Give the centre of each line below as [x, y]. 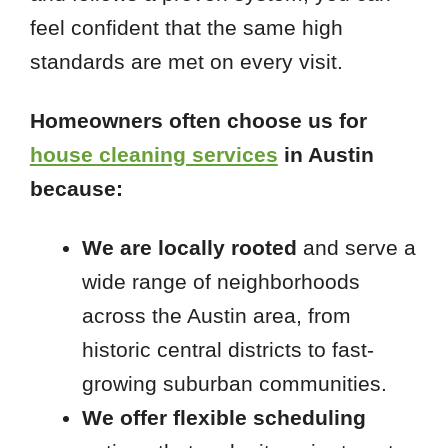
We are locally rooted [189, 247]
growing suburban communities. [234, 383]
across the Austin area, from [216, 315]
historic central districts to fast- [227, 349]
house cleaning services [153, 154]
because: [76, 188]
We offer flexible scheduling [223, 417]
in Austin [325, 154]
